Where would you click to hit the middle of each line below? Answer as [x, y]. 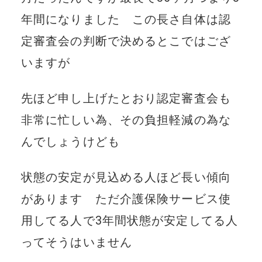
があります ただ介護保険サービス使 [126, 199]
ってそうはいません [83, 242]
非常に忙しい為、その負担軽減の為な [126, 120]
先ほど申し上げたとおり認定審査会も [126, 98]
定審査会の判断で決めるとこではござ [126, 41]
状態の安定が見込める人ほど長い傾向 [126, 177]
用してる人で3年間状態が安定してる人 [130, 220]
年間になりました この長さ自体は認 [126, 19]
